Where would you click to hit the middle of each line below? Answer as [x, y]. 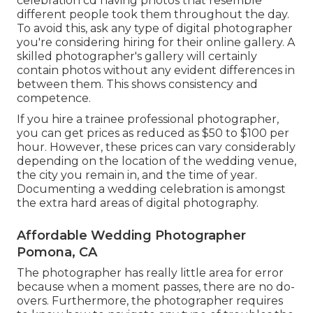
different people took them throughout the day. [153, 14]
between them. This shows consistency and [137, 84]
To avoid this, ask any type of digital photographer [155, 28]
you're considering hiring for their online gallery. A [156, 42]
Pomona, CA [57, 252]
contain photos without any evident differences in [156, 70]
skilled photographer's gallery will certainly [137, 56]
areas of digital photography [178, 203]
